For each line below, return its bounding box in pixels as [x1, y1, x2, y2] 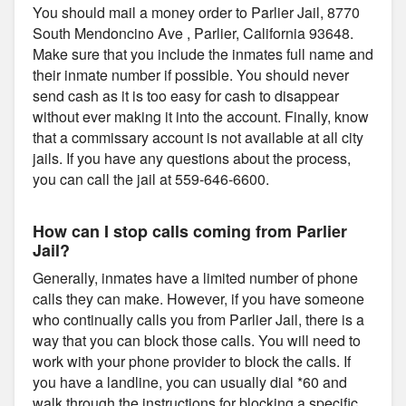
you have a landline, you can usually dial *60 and [33, 371, 347, 392]
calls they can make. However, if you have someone [33, 287, 364, 309]
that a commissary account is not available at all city [33, 126, 363, 148]
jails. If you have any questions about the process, [33, 147, 351, 169]
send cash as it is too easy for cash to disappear [33, 84, 339, 106]
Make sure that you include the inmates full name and [33, 43, 373, 64]
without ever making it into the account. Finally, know [33, 105, 369, 127]
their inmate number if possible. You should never [33, 63, 349, 85]
